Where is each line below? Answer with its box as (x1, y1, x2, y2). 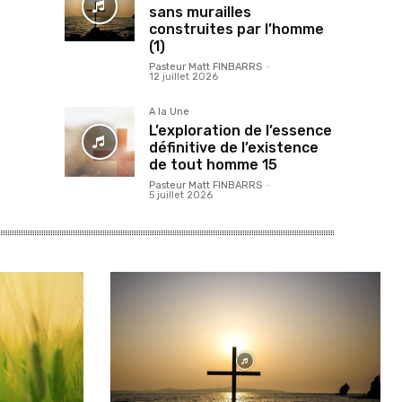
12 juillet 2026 (149, 71, 218, 83)
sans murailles (149, 4, 251, 21)
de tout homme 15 (149, 156, 277, 173)
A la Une (149, 106, 189, 118)
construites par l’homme (149, 21, 324, 38)
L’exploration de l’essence (149, 122, 332, 139)
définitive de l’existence (149, 139, 319, 156)
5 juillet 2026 (149, 189, 213, 201)
